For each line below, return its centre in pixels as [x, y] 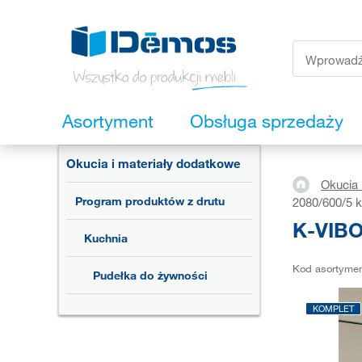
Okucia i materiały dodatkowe [154, 164]
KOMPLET [333, 308]
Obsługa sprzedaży [267, 121]
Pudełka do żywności [150, 276]
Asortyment [108, 121]
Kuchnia [106, 238]
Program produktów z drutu [150, 201]
